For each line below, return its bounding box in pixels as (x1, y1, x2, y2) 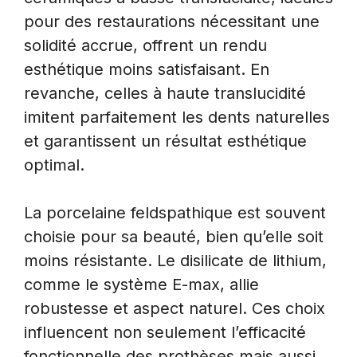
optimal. (24, 155, 84, 175)
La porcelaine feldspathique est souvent (24, 202, 326, 222)
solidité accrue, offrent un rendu (24, 35, 267, 55)
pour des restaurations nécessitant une (24, 11, 320, 31)
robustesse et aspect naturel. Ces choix (24, 298, 325, 318)
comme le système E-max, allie (24, 274, 259, 294)
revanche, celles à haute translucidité (24, 83, 306, 103)
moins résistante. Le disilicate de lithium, (24, 250, 327, 270)
